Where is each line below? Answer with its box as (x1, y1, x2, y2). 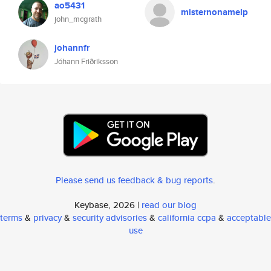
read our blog (142, 198, 197, 211)
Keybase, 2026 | (74, 198, 142, 211)
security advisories (73, 211, 147, 224)
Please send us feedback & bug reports (56, 174, 213, 186)
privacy (33, 211, 62, 224)
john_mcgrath (54, 13, 102, 25)
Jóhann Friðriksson (54, 56, 118, 67)
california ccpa (158, 211, 216, 224)
